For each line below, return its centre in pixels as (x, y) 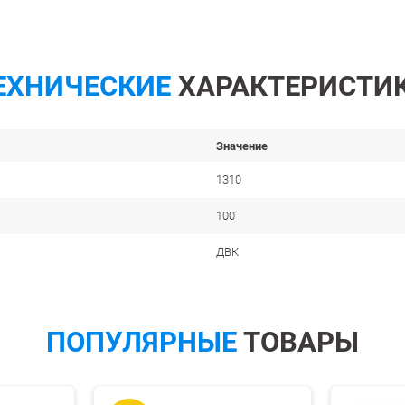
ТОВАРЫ (298, 341)
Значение (242, 146)
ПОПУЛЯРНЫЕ (141, 341)
